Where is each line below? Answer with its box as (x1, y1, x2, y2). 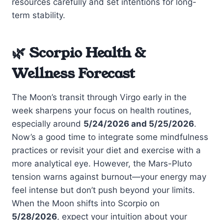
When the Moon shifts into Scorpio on (12, 198, 160, 208)
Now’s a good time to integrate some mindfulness (12, 132, 208, 142)
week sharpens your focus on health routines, (12, 105, 192, 115)
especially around (12, 118, 83, 129)
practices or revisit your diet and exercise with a (12, 145, 201, 155)
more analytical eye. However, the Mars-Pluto (12, 158, 192, 168)
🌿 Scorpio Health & (12, 43, 146, 62)
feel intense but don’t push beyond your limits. (12, 185, 195, 195)
